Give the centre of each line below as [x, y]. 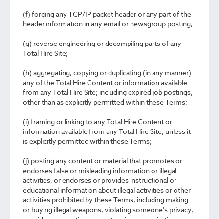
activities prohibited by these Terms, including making [106, 200]
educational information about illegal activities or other [107, 190]
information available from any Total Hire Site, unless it [107, 131]
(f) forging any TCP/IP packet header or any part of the [107, 14]
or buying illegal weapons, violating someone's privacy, [108, 209]
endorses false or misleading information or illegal [100, 170]
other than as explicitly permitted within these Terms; [105, 102]
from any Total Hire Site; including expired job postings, [108, 92]
